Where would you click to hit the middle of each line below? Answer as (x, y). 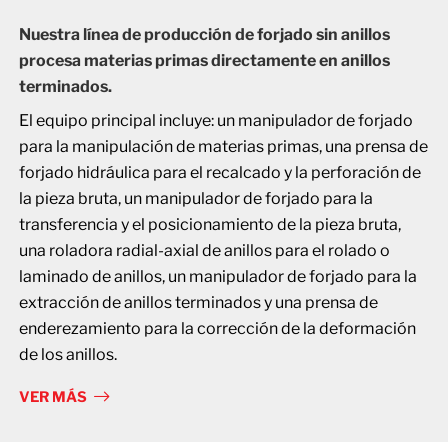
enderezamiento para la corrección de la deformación (217, 328)
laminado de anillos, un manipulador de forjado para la (217, 276)
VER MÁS (52, 396)
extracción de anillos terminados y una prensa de (198, 302)
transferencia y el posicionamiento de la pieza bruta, (209, 224)
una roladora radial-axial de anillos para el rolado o (204, 250)
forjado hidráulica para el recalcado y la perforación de (219, 172)
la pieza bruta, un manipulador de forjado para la (195, 198)
